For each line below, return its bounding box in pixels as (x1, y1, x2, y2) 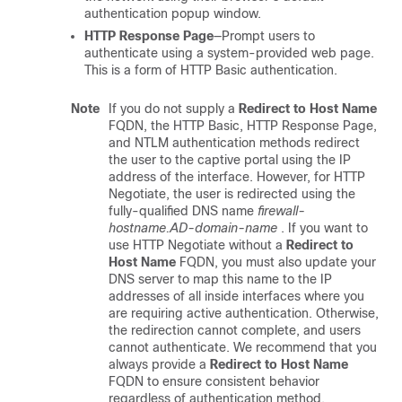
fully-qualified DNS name (109, 204, 258, 218)
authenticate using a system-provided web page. (84, 46, 374, 60)
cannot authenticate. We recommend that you (109, 340, 377, 354)
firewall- (258, 204, 305, 218)
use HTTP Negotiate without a (109, 238, 286, 252)
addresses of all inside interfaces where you (109, 289, 364, 303)
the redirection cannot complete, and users (109, 323, 361, 337)
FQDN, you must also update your (176, 255, 376, 269)
